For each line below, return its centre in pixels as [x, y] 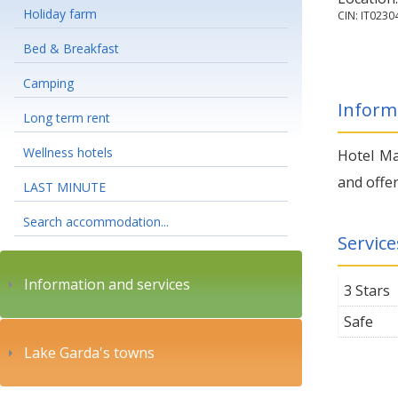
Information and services [107, 284]
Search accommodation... [96, 222]
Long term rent [67, 118]
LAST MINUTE [64, 187]
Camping [48, 83]
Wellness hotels [68, 152]
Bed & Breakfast [71, 48]
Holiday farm [60, 14]
